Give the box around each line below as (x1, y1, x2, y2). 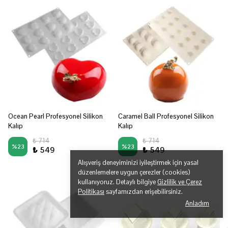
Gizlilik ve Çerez (157, 178, 202, 186)
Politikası (78, 187, 104, 196)
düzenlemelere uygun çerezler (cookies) (78, 168, 190, 177)
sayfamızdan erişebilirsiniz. (104, 187, 183, 196)
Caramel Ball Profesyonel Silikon (118, 112, 214, 121)
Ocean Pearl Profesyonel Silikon (8, 112, 103, 121)
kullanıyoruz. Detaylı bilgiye (78, 178, 157, 186)
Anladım (185, 199, 209, 208)
